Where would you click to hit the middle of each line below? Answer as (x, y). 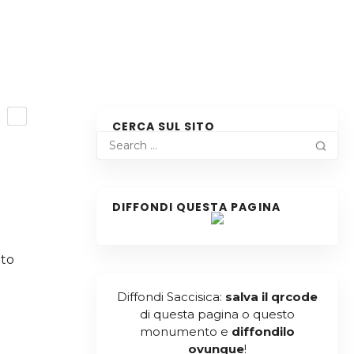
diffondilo (263, 331)
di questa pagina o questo (217, 314)
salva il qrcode (271, 297)
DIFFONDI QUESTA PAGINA (196, 207)
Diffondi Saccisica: (171, 297)
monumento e (185, 331)
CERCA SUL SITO (164, 126)
